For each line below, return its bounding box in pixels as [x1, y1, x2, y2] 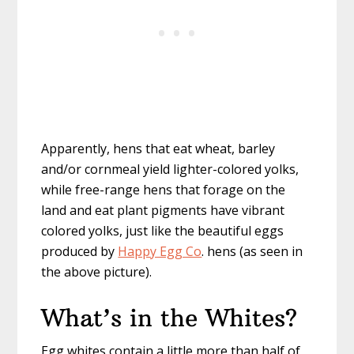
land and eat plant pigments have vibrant [41, 201, 285, 220]
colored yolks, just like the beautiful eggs [41, 222, 284, 240]
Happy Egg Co [118, 243, 202, 261]
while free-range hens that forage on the [41, 181, 286, 199]
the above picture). [41, 263, 153, 281]
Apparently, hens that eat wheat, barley [41, 140, 276, 158]
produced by [41, 243, 119, 261]
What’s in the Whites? [41, 303, 298, 333]
